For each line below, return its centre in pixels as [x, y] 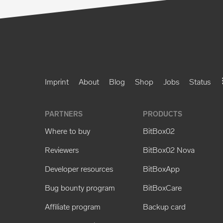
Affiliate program [73, 207]
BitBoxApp [161, 169]
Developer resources [79, 169]
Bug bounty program [80, 188]
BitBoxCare [162, 188]
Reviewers [62, 150]
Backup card [164, 207]
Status [200, 82]
